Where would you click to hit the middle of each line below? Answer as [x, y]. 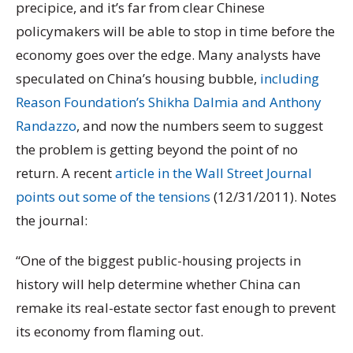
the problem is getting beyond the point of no [157, 149]
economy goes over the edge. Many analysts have [168, 54]
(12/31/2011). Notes [273, 196]
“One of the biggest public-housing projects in [158, 261]
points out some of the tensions [113, 196]
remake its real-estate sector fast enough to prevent [176, 308]
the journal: [52, 220]
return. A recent [65, 173]
